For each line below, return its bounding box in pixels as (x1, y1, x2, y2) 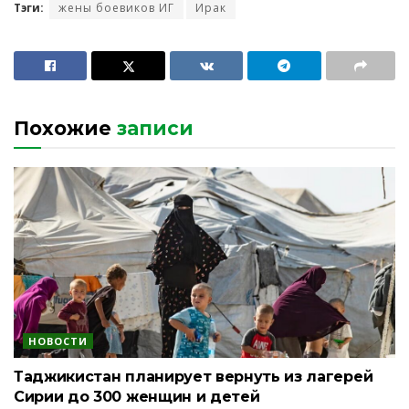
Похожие (14, 117, 111, 141)
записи (111, 117, 194, 141)
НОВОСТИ (28, 334, 88, 349)
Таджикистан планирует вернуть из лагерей (14, 368, 373, 386)
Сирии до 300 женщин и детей (14, 388, 260, 406)
